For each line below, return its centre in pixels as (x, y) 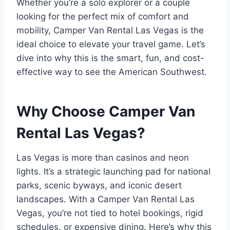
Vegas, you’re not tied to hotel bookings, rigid (110, 213)
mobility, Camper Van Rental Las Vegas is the (110, 31)
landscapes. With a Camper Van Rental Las (106, 199)
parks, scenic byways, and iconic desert (99, 186)
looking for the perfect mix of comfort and (103, 17)
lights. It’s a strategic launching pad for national (113, 172)
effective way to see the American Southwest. (112, 72)
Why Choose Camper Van (106, 112)
